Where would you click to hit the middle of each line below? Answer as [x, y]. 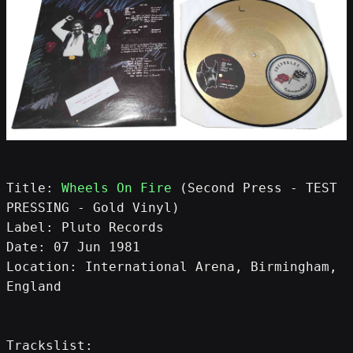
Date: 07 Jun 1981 [73, 247]
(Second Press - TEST [255, 188]
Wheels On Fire [117, 188]
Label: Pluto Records [85, 228]
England [34, 287]
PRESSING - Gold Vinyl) [93, 208]
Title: [34, 188]
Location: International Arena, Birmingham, [172, 267]
